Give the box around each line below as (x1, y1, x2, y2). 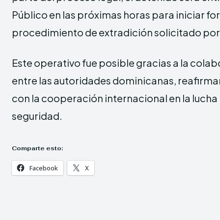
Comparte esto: (12, 144, 63, 152)
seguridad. (12, 109, 62, 122)
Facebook (29, 163, 58, 172)
